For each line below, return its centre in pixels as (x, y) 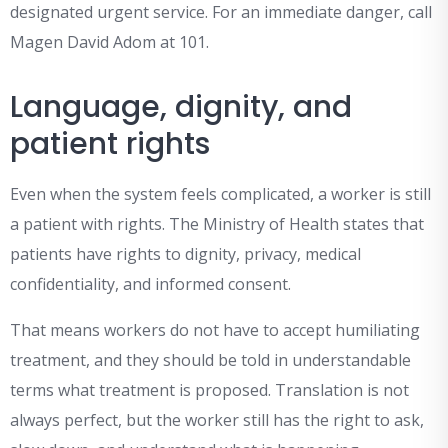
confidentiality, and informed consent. (150, 284)
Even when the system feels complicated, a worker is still (220, 194)
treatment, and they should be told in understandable (210, 360)
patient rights (110, 144)
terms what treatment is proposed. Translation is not (209, 390)
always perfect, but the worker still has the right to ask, (217, 420)
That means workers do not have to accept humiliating (215, 330)
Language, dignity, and (181, 107)
